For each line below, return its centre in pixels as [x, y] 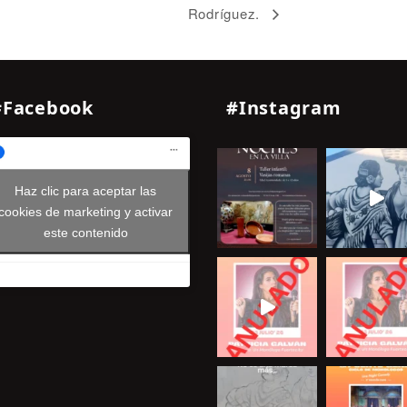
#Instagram [284, 107]
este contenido [85, 232]
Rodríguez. [226, 13]
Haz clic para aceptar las [85, 190]
